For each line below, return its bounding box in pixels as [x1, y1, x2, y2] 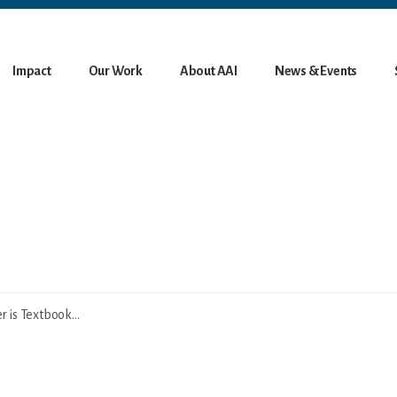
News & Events [274, 64, 358, 78]
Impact [12, 64, 51, 78]
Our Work [88, 64, 144, 78]
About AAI [179, 64, 238, 78]
